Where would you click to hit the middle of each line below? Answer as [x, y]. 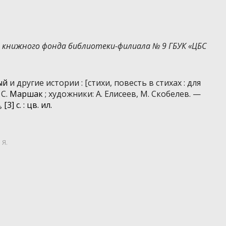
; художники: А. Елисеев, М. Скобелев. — [122, 94]
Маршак [26, 94]
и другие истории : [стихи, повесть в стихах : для [104, 83]
